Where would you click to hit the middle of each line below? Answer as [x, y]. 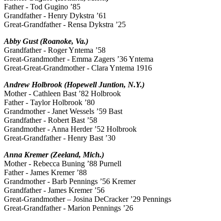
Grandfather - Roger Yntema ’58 [55, 50]
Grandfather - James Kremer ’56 [54, 190]
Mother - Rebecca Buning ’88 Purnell [63, 164]
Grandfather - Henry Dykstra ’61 [55, 16]
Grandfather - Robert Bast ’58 [51, 120]
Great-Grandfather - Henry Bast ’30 [60, 138]
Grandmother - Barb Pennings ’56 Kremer [70, 182]
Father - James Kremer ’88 [45, 173]
